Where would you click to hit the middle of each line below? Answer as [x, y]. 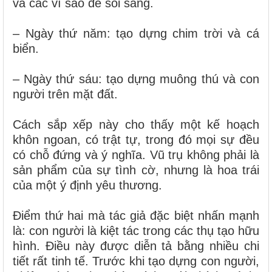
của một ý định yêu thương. [87, 185]
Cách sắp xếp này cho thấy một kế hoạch [136, 124]
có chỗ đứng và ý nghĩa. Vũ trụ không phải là [136, 155]
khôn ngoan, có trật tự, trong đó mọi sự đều [136, 139]
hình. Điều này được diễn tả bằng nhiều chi [136, 246]
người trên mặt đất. [65, 94]
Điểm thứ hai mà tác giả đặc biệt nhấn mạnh [136, 215]
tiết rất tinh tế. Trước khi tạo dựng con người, [136, 261]
